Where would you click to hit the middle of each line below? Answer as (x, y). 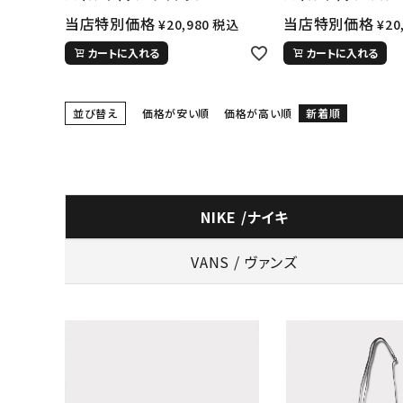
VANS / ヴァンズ (244, 262)
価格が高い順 (258, 112)
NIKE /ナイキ (245, 217)
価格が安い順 (176, 112)
